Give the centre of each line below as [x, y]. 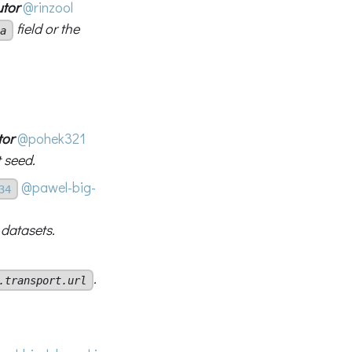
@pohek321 [52, 138]
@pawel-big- [59, 187]
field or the [47, 28]
